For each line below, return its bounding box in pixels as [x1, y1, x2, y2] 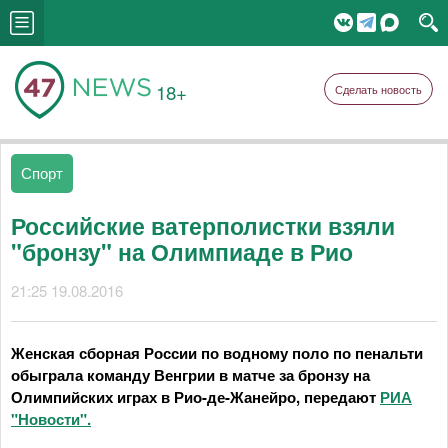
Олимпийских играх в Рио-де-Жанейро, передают [11, 386, 380, 408]
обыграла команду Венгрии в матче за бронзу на [11, 364, 370, 386]
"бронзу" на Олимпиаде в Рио [11, 235, 353, 268]
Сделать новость [335, 81, 422, 97]
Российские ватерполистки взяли [11, 209, 395, 242]
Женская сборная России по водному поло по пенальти [11, 342, 423, 364]
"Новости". [11, 408, 91, 430]
